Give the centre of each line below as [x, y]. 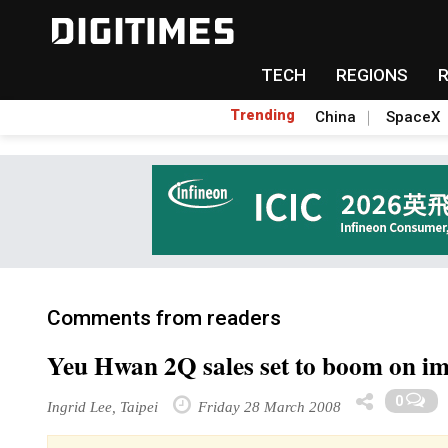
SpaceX [413, 117]
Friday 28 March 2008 [267, 406]
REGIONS [371, 75]
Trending [262, 115]
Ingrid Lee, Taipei [102, 406]
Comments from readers [164, 318]
